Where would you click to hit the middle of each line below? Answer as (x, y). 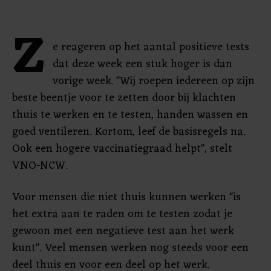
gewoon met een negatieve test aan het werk (123, 231)
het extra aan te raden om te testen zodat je (122, 214)
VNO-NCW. (40, 166)
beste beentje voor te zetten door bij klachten (124, 98)
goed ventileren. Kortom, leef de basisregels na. (129, 132)
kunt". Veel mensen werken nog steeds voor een (130, 248)
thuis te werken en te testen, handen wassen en (130, 115)
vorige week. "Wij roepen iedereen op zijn (154, 81)
